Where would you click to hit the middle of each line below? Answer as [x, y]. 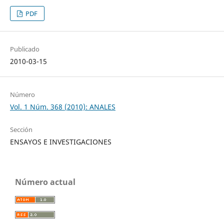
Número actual [45, 182]
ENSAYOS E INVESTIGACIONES [60, 141]
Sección [21, 129]
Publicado [24, 49]
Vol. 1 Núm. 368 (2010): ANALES [62, 106]
